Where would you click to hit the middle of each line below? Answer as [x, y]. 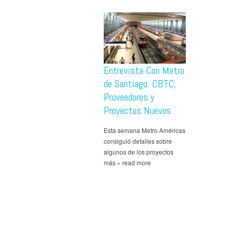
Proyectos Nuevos [137, 110]
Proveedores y [129, 97]
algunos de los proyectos [139, 151]
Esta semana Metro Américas [145, 130]
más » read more [127, 162]
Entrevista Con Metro [144, 70]
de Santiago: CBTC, [140, 83]
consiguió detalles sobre [138, 141]
